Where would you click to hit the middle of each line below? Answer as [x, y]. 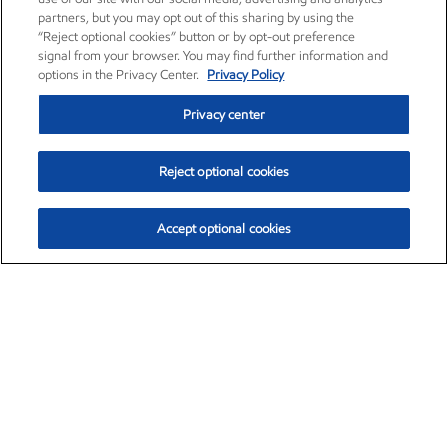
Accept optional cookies [224, 228]
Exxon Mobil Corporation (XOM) [184, 332]
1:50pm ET [276, 391]
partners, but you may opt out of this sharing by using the [196, 17]
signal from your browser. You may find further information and [213, 55]
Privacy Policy [246, 74]
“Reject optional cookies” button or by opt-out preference [197, 36]
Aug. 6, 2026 [359, 391]
